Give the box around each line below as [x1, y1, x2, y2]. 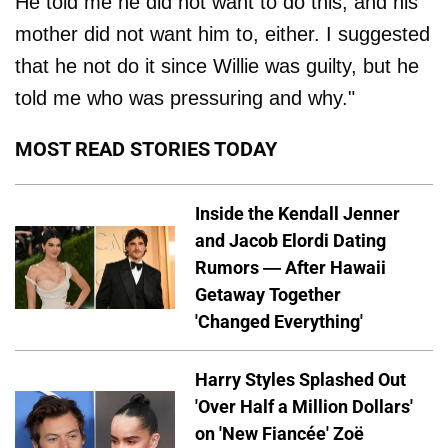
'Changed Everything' [195, 310, 363, 332]
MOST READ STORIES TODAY [15, 136, 277, 161]
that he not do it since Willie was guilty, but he [15, 54, 419, 77]
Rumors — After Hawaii [195, 256, 386, 278]
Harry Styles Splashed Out [195, 368, 406, 390]
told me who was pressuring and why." [15, 86, 355, 109]
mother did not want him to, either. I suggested [15, 22, 430, 45]
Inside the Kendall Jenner [195, 202, 400, 224]
